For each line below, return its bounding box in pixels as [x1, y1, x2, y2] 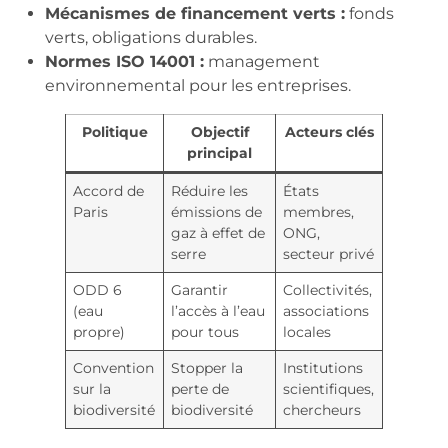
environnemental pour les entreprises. [45, 76, 351, 96]
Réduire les [171, 182, 249, 201]
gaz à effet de [171, 224, 266, 243]
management [204, 52, 320, 72]
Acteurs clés [284, 123, 374, 142]
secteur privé [283, 245, 375, 264]
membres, [283, 203, 355, 222]
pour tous [171, 323, 240, 342]
